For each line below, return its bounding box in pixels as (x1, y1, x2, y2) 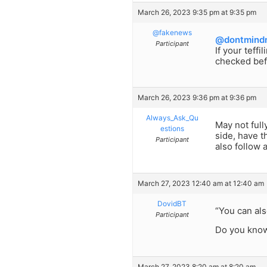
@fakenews (152, 28, 192, 38)
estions (160, 124, 184, 133)
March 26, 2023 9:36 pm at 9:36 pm (138, 93, 256, 103)
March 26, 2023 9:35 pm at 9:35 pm (138, 8, 256, 17)
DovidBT (157, 198, 187, 208)
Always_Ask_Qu (145, 113, 198, 123)
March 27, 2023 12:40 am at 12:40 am (138, 178, 264, 188)
